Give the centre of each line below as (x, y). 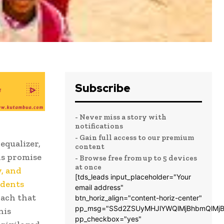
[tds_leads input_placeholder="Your (133, 177)
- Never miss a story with (121, 117)
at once (88, 167)
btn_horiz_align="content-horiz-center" (138, 198)
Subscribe (103, 88)
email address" (99, 187)
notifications (99, 126)
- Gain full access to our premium (134, 138)
